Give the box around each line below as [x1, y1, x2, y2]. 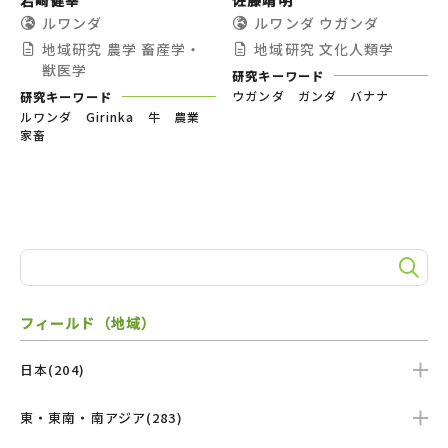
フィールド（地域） [20, 312, 157, 333]
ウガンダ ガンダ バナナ [232, 86, 390, 104]
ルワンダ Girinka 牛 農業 [20, 107, 214, 125]
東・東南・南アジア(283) [20, 407, 183, 427]
